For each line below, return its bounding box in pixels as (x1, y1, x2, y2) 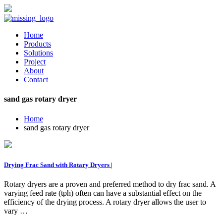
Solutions (24, 49, 53, 57)
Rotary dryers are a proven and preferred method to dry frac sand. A (4, 179, 216, 188)
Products (24, 40, 51, 48)
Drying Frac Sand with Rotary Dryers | (4, 161, 112, 168)
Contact (24, 75, 48, 84)
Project (24, 57, 46, 66)
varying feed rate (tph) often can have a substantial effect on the (4, 188, 202, 197)
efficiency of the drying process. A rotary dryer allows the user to (4, 197, 206, 206)
